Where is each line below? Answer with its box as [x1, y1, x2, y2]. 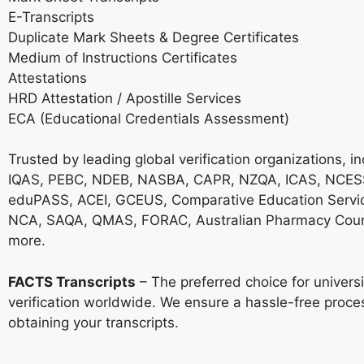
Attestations [8, 69, 87, 86]
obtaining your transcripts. [8, 314, 179, 331]
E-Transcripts [8, 8, 94, 25]
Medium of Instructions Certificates [8, 49, 237, 66]
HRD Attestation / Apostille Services [8, 89, 241, 106]
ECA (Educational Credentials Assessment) [8, 110, 289, 127]
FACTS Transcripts [8, 273, 136, 290]
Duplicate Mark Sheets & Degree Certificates [8, 28, 299, 45]
